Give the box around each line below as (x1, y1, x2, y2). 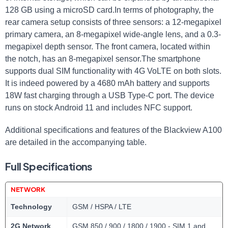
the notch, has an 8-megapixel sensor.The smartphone (5, 54, 201, 63)
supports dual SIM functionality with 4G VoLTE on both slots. (5, 67, 221, 75)
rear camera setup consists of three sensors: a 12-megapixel (5, 18, 221, 26)
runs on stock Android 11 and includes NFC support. (5, 103, 192, 112)
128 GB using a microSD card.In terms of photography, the (5, 6, 214, 14)
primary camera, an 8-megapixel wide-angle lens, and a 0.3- (5, 30, 221, 39)
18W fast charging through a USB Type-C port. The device (5, 91, 214, 100)
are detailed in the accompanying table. (5, 138, 147, 147)
